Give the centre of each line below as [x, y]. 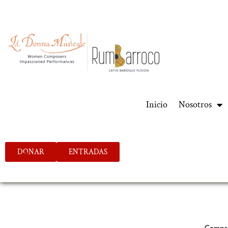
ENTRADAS [88, 152]
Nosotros [195, 105]
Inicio [157, 105]
